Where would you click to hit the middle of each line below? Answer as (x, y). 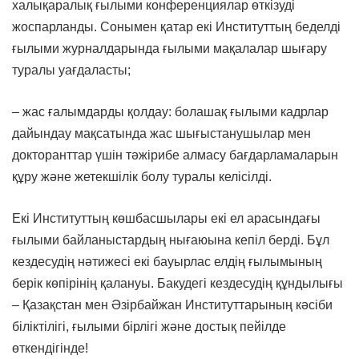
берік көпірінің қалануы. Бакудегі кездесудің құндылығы (177, 284)
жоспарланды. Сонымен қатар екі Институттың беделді (176, 27)
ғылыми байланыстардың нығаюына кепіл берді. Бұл (171, 240)
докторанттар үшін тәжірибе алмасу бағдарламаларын (175, 155)
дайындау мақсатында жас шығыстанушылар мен (161, 134)
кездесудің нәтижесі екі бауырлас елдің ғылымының (167, 262)
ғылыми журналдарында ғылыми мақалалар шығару (169, 49)
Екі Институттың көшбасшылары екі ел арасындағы (166, 219)
